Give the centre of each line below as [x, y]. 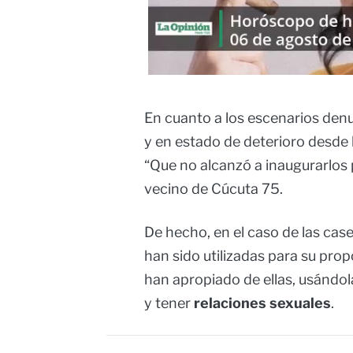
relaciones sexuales [262, 303]
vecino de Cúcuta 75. [214, 189]
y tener [169, 303]
